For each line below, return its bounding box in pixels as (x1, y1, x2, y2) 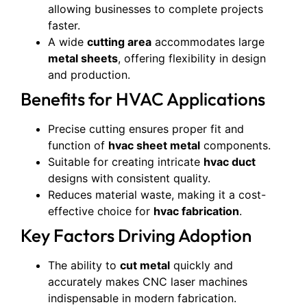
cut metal (120, 258, 170, 272)
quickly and (170, 258, 233, 272)
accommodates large (151, 34, 265, 49)
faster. (48, 18, 80, 32)
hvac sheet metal (108, 138, 200, 152)
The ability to (48, 258, 120, 272)
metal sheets (48, 51, 118, 65)
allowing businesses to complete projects (48, 1, 263, 16)
